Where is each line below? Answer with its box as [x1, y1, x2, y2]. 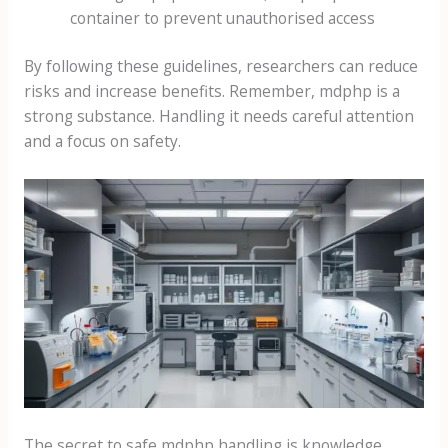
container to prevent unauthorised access [70, 6, 376, 29]
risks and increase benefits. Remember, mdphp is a [23, 80, 400, 103]
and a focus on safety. [23, 130, 181, 153]
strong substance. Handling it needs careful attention [23, 105, 414, 128]
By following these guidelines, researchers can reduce [23, 55, 418, 78]
